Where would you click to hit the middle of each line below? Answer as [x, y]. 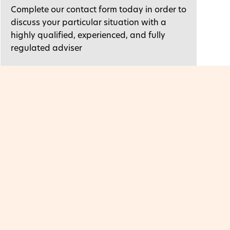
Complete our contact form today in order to [98, 10]
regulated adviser [46, 49]
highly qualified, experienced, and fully [88, 36]
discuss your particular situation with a [88, 23]
